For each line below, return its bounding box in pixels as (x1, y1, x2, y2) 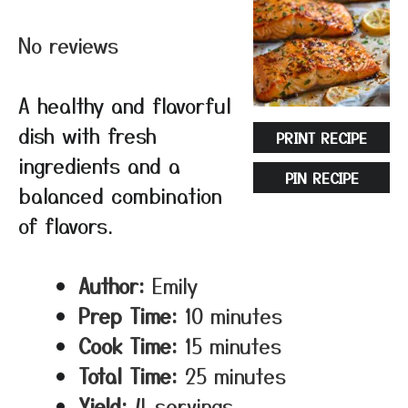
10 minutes (185, 301, 282, 330)
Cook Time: (78, 331, 178, 360)
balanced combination (18, 180, 222, 209)
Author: (78, 270, 145, 300)
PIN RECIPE (284, 167, 359, 189)
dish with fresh (18, 120, 157, 149)
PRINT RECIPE (276, 127, 367, 148)
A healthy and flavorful (18, 90, 231, 119)
